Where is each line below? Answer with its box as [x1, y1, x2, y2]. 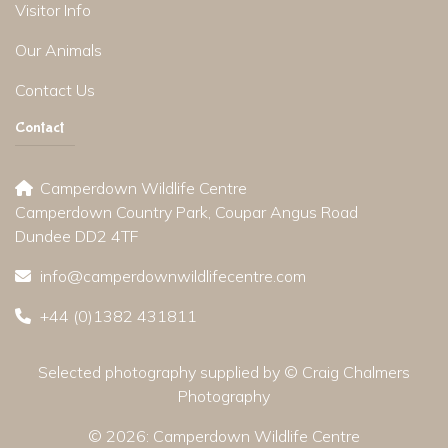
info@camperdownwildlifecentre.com [40, 265, 306, 286]
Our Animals [15, 39, 102, 60]
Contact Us [15, 79, 95, 100]
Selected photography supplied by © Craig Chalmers [38, 361, 410, 382]
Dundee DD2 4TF [15, 225, 138, 246]
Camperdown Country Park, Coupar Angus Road [15, 201, 370, 222]
